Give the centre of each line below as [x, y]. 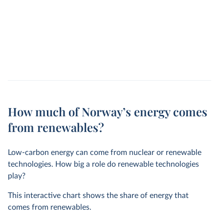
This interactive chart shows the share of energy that [98, 196]
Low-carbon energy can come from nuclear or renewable [105, 153]
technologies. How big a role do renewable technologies [103, 164]
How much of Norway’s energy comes [108, 112]
